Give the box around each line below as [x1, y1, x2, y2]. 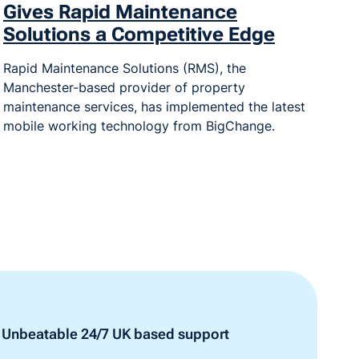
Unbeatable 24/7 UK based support [2, 325, 229, 342]
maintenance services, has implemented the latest [3, 98, 305, 115]
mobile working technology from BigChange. [3, 117, 275, 134]
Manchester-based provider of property [3, 79, 245, 95]
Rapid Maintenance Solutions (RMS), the [3, 59, 246, 76]
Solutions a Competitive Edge [3, 22, 275, 46]
